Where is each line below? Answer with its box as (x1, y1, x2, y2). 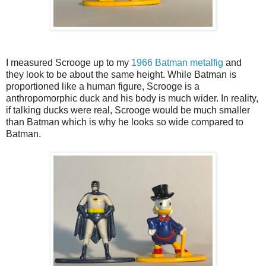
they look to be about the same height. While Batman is (6, 69, 236, 80)
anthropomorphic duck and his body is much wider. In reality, (6, 93, 258, 103)
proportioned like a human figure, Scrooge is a (6, 81, 199, 91)
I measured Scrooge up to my (6, 57, 131, 68)
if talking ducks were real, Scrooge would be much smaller (6, 104, 250, 115)
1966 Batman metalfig (131, 57, 223, 68)
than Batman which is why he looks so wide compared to (6, 116, 243, 127)
